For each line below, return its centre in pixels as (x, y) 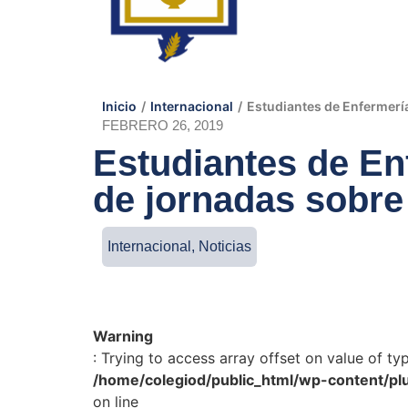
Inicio (119, 106)
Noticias (225, 246)
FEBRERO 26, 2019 (163, 125)
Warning (123, 336)
